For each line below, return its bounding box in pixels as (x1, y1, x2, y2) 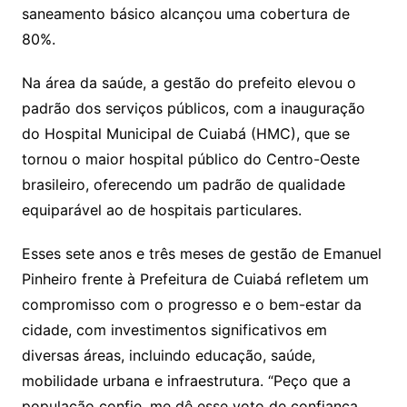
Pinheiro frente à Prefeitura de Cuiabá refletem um (21, 270, 369, 289)
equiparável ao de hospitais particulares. (21, 201, 302, 220)
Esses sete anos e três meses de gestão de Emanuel (21, 244, 382, 263)
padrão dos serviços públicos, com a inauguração (21, 99, 365, 118)
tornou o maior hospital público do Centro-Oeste (21, 150, 360, 169)
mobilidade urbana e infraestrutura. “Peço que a (21, 372, 351, 391)
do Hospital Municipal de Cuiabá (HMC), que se (21, 124, 350, 144)
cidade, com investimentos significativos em (21, 321, 327, 340)
